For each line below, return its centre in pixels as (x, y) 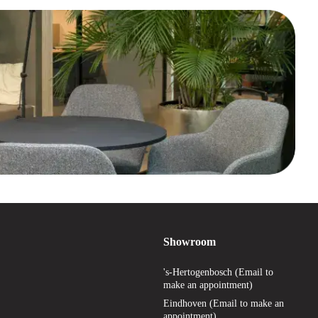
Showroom (190, 241)
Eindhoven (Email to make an (224, 303)
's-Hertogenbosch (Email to (218, 272)
